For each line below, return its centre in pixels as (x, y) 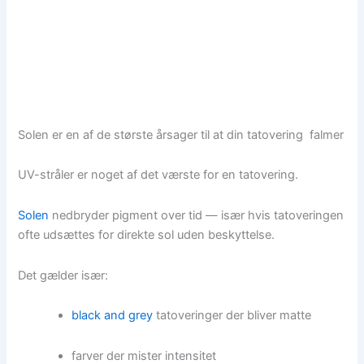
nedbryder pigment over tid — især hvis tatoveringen (197, 216)
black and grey (113, 316)
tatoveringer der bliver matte (232, 316)
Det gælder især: (63, 275)
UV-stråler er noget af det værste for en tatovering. (158, 175)
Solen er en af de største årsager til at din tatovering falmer (181, 134)
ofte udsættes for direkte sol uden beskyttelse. (147, 235)
